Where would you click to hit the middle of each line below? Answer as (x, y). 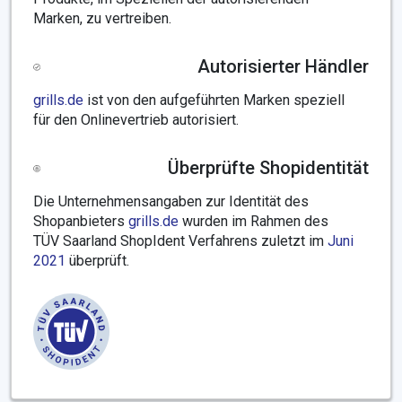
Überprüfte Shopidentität (268, 168)
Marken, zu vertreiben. (102, 18)
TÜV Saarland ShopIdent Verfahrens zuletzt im (180, 241)
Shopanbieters (81, 221)
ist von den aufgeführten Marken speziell (214, 100)
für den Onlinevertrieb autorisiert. (136, 120)
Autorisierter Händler (283, 66)
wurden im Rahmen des (253, 221)
